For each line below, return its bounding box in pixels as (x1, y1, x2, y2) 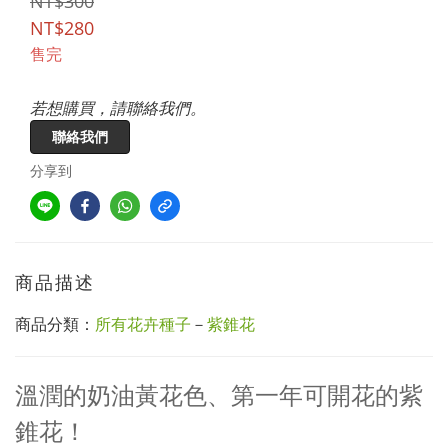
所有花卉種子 (95, 313, 191, 335)
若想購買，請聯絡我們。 (30, 97, 206, 119)
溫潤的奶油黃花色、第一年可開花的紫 (15, 378, 423, 411)
